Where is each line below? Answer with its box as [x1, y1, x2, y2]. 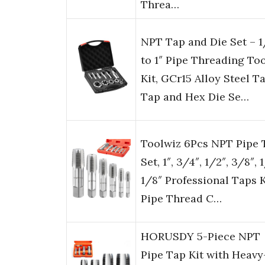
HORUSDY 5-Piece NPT [141, 230, 260, 244]
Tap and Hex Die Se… [141, 90, 249, 104]
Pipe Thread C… [141, 192, 222, 206]
